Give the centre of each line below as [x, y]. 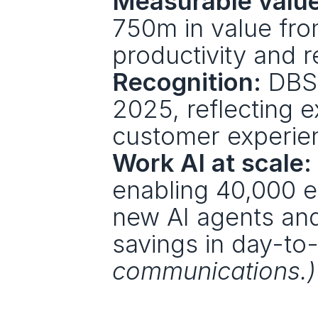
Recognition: [186, 82]
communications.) [214, 270]
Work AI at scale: [212, 163]
